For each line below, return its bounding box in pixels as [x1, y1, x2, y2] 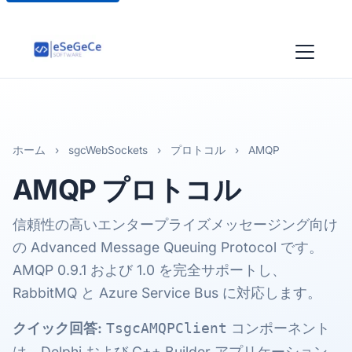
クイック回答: [13, 320, 102, 336]
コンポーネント [227, 320, 330, 336]
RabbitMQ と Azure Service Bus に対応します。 [13, 284, 321, 301]
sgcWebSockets [68, 144, 148, 156]
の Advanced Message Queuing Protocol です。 [13, 239, 323, 255]
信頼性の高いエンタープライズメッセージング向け [13, 216, 338, 233]
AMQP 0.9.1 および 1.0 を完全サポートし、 [13, 262, 286, 278]
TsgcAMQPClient [106, 321, 227, 336]
